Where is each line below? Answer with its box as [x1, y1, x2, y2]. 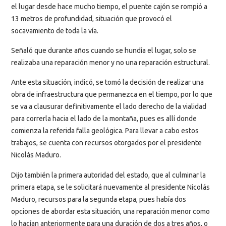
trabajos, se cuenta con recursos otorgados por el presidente [11, 139, 202, 147]
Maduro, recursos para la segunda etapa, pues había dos [11, 195, 186, 203]
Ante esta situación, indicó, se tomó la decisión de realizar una [11, 78, 204, 87]
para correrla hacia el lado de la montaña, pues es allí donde [11, 115, 197, 123]
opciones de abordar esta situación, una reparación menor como [11, 207, 210, 215]
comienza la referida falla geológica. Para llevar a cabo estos [11, 127, 199, 135]
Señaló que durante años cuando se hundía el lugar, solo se [11, 46, 196, 54]
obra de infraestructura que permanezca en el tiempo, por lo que [11, 90, 212, 99]
